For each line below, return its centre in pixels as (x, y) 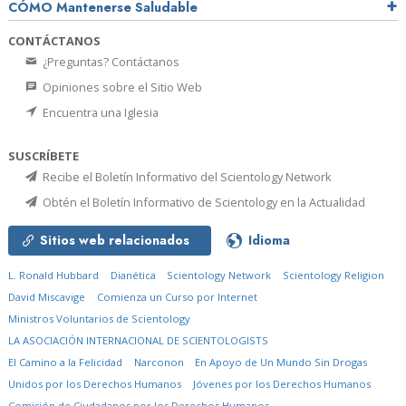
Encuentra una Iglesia (99, 113)
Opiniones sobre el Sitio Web (121, 87)
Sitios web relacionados (115, 241)
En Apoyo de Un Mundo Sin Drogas (281, 362)
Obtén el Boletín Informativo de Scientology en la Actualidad (203, 203)
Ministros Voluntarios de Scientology (99, 319)
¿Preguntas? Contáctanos (110, 62)
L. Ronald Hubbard (53, 275)
